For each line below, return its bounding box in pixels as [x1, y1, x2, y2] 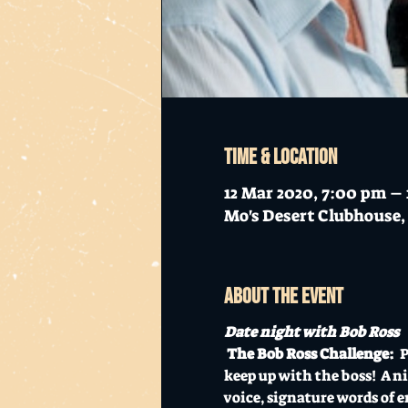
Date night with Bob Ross [223, 321, 399, 342]
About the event [223, 282, 343, 310]
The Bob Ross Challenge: [226, 343, 397, 363]
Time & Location [223, 143, 337, 170]
